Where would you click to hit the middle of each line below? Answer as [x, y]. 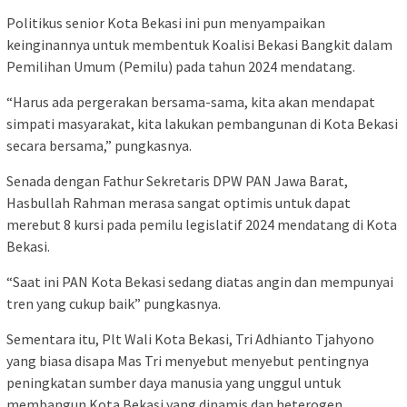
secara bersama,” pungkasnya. [99, 146]
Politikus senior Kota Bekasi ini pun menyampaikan [166, 23]
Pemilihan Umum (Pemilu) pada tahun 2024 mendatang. [181, 67]
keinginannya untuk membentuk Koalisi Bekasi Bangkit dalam [199, 45]
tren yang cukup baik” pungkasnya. [114, 304]
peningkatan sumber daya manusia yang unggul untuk [174, 383]
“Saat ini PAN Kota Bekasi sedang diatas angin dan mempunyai [200, 282]
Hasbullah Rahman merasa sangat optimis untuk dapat [179, 203]
